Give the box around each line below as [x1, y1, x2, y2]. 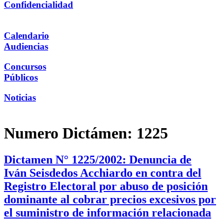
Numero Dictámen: [4, 124, 137, 142]
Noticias [4, 92, 36, 103]
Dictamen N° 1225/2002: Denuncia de [4, 153, 192, 166]
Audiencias [4, 41, 48, 52]
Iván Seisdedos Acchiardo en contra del [4, 166, 201, 179]
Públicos [4, 72, 38, 82]
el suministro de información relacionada [4, 206, 211, 219]
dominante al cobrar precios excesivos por [4, 192, 216, 206]
